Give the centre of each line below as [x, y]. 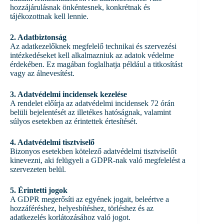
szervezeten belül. [38, 169]
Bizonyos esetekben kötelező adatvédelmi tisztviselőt [93, 151]
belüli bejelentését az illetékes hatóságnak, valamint [90, 112]
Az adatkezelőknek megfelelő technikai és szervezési [93, 46]
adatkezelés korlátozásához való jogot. [70, 217]
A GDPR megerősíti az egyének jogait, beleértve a [89, 199]
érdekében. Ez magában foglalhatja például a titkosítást [96, 64]
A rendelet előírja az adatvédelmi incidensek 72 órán [92, 103]
